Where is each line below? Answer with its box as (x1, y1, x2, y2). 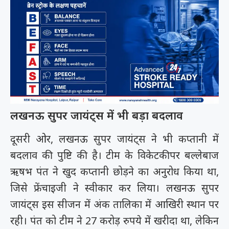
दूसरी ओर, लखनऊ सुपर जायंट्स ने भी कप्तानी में (10, 131, 219, 146)
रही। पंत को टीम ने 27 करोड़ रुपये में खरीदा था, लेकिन (10, 213, 219, 227)
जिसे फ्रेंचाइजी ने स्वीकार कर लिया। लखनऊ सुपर (10, 180, 219, 195)
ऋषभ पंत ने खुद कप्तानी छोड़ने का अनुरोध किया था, (10, 164, 219, 178)
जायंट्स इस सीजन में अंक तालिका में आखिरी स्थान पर (10, 197, 219, 211)
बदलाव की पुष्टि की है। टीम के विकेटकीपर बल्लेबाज (10, 148, 219, 162)
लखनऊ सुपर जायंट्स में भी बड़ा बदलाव (10, 107, 183, 123)
